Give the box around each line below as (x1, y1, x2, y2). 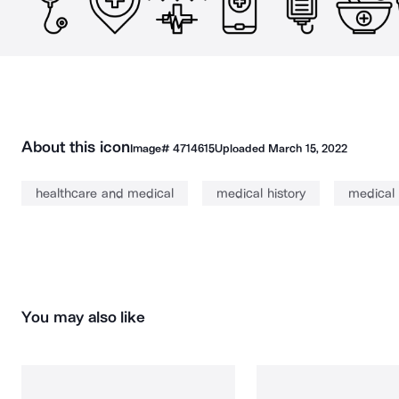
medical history (216, 185, 305, 201)
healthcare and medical (36, 185, 174, 201)
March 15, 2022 (268, 142, 347, 155)
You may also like (21, 307, 146, 327)
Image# (129, 142, 173, 155)
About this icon (21, 137, 130, 157)
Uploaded (214, 142, 269, 155)
